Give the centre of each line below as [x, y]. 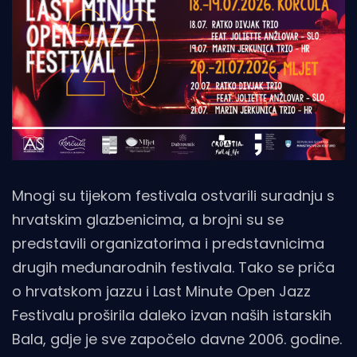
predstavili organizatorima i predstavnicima [168, 244]
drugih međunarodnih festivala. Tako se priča [173, 268]
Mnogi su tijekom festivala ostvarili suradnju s [173, 196]
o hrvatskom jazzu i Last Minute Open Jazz [161, 292]
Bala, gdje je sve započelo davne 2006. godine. [177, 339]
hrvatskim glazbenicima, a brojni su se [148, 220]
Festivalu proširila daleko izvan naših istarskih [172, 316]
